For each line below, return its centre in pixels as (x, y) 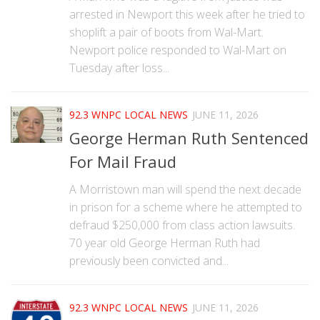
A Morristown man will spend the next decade (185, 190)
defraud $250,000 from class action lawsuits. (182, 225)
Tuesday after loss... (119, 67)
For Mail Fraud (123, 162)
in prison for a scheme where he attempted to (186, 207)
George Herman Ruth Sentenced (189, 138)
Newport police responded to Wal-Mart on (178, 50)
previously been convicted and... (149, 261)
